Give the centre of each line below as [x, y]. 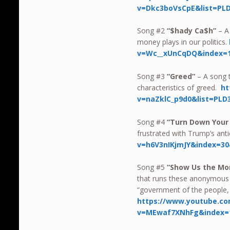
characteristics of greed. [179, 87]
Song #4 [152, 122]
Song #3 [152, 76]
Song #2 [152, 31]
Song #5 [152, 167]
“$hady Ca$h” [192, 31]
